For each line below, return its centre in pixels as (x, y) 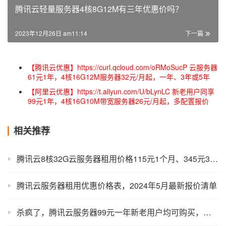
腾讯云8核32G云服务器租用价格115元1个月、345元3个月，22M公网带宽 (214, 158)
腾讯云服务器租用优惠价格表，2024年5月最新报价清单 (117, 185)
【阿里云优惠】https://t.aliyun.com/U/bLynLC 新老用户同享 (121, 91)
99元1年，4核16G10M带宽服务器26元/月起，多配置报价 (118, 101)
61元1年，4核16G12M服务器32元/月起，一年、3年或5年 (119, 76)
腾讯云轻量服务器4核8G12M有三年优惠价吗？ (99, 9)
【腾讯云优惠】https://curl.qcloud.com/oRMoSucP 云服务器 (123, 67)
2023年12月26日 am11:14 (51, 33)
